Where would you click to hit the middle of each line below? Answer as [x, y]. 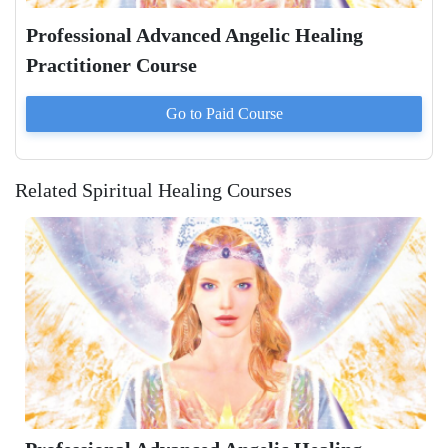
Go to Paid [201, 114]
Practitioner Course [111, 65]
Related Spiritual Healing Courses [153, 190]
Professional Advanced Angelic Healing [194, 35]
